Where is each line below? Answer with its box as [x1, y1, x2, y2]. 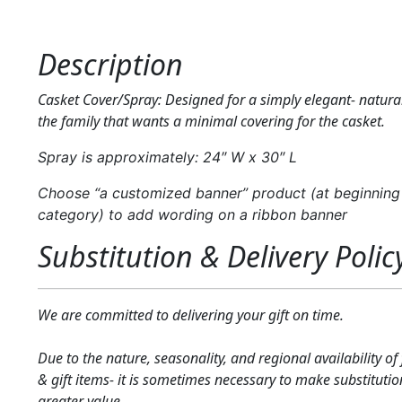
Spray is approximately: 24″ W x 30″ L [37, 147, 297, 166]
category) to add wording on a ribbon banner [37, 205, 347, 223]
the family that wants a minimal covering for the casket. [37, 110, 385, 131]
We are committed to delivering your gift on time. [37, 304, 344, 325]
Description [37, 44, 183, 83]
